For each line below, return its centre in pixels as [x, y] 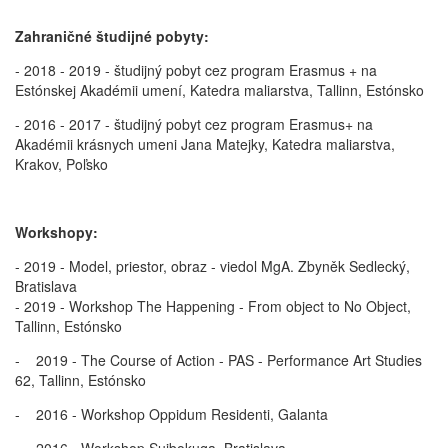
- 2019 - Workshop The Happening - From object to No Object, [213, 305]
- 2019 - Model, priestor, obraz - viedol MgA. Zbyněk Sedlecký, [212, 265]
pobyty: [182, 35]
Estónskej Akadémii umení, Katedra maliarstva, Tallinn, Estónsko [219, 89]
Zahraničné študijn [79, 35]
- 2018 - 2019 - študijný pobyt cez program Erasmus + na [196, 69]
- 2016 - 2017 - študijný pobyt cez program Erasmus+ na [194, 123]
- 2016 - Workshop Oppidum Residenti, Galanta [171, 413]
